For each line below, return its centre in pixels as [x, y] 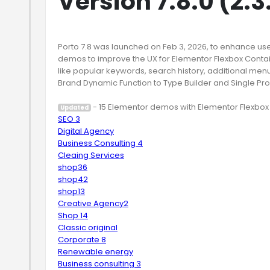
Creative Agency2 [93, 203]
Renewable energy [96, 252]
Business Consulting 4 [100, 143]
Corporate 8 [82, 240]
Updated [74, 108]
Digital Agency [86, 131]
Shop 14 [73, 215]
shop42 [73, 179]
